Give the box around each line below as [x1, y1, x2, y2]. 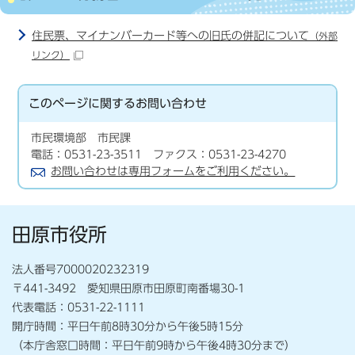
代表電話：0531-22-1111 [12, 301, 145, 313]
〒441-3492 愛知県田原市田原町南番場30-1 [12, 282, 245, 294]
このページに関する [29, 97, 136, 109]
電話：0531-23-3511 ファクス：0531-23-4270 [31, 148, 287, 160]
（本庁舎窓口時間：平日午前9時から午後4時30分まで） [12, 339, 296, 351]
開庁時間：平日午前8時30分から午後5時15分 [12, 320, 243, 332]
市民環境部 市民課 [31, 132, 132, 143]
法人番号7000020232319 [12, 263, 149, 275]
